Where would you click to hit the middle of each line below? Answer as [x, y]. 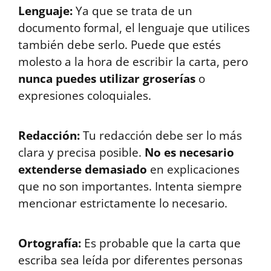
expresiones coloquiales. [85, 96]
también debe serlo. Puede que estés [119, 45]
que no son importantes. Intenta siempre [130, 186]
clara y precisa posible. [81, 152]
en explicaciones [195, 169]
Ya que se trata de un [132, 11]
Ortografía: [50, 243]
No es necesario [189, 152]
